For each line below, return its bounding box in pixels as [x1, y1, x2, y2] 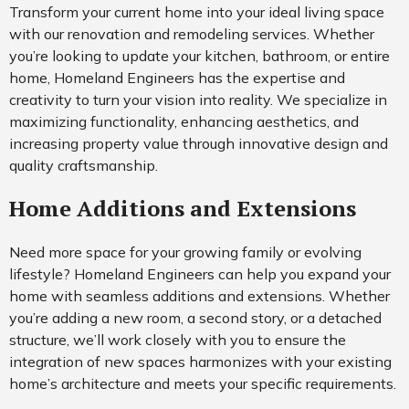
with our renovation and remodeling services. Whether [9, 24, 374, 43]
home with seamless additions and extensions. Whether [9, 286, 390, 305]
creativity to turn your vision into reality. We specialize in [9, 89, 387, 109]
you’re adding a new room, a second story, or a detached [9, 308, 382, 327]
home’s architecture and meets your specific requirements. [9, 373, 396, 393]
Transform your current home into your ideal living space [9, 2, 384, 21]
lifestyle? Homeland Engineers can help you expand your [9, 264, 391, 283]
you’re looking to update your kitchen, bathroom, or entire [9, 46, 390, 65]
